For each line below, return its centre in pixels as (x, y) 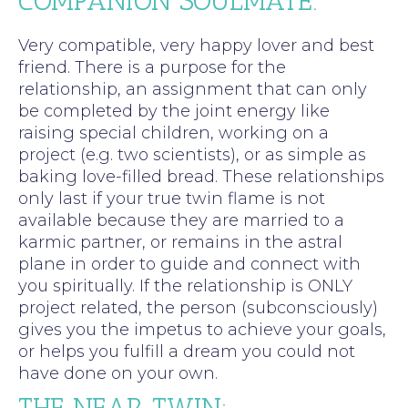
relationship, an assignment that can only (193, 89)
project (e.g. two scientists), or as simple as (192, 154)
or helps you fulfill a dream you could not (187, 351)
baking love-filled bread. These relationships (201, 176)
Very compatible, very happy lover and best (196, 45)
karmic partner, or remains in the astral (180, 242)
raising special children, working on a (173, 133)
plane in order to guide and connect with (189, 264)
